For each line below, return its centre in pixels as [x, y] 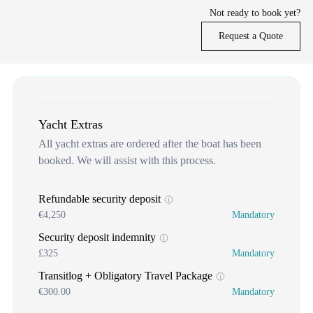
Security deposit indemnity [99, 238]
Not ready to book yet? [255, 13]
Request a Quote [251, 36]
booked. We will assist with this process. [127, 161]
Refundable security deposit [101, 199]
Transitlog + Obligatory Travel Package [127, 276]
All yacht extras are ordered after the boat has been [150, 144]
